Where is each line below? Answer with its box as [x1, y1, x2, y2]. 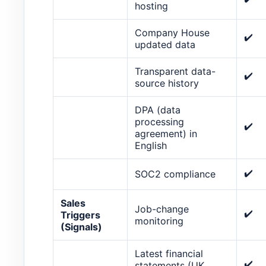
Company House [135, 26, 210, 39]
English [135, 139, 167, 151]
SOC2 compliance [135, 167, 216, 180]
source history [135, 77, 199, 89]
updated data [135, 38, 195, 50]
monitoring [135, 214, 183, 227]
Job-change [135, 202, 189, 215]
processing [135, 115, 184, 128]
